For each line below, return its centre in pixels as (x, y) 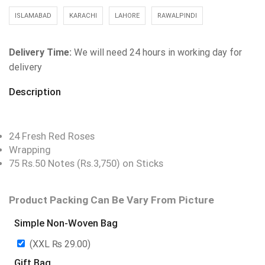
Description (35, 91)
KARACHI (83, 16)
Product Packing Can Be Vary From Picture (112, 200)
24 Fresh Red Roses (52, 137)
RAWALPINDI (177, 16)
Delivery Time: (41, 53)
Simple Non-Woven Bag (66, 223)
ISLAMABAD (33, 16)
